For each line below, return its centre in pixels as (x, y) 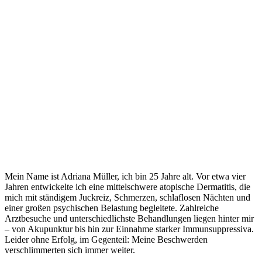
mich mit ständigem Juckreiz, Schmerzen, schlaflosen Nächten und (127, 197)
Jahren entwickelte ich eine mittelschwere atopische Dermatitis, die (127, 187)
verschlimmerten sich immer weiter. (70, 250)
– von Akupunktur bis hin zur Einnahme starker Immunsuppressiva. (129, 229)
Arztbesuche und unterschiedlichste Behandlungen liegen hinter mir (129, 218)
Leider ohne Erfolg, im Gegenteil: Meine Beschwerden (106, 239)
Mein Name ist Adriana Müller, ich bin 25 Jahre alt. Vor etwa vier (125, 176)
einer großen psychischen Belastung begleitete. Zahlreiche (112, 208)
